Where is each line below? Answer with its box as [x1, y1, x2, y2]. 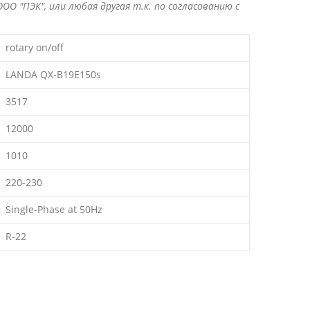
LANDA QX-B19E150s [6, 68, 101, 81]
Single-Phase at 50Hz [6, 203, 102, 216]
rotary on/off [6, 41, 64, 54]
